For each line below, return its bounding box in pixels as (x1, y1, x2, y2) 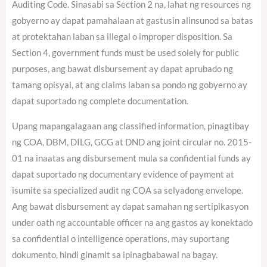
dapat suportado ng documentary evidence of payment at (12, 169, 234, 179)
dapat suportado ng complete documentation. (12, 95, 188, 106)
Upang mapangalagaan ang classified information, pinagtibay (12, 120, 249, 131)
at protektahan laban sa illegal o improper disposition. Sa (12, 31, 232, 42)
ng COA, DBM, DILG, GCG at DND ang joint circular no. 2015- (12, 136, 252, 147)
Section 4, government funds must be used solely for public (12, 47, 239, 58)
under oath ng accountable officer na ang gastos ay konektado (12, 217, 253, 228)
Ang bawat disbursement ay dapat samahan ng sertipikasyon (12, 201, 249, 212)
